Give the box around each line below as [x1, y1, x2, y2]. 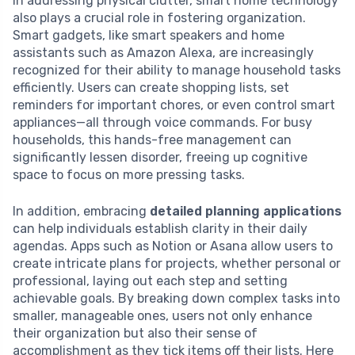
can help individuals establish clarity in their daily [13, 221, 307, 237]
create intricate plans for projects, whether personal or [13, 256, 341, 272]
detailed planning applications [150, 204, 342, 219]
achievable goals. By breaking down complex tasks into [13, 291, 340, 307]
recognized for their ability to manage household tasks [13, 63, 341, 78]
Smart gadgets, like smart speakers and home [13, 28, 284, 44]
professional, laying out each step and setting [13, 273, 288, 289]
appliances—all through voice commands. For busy [13, 115, 312, 131]
